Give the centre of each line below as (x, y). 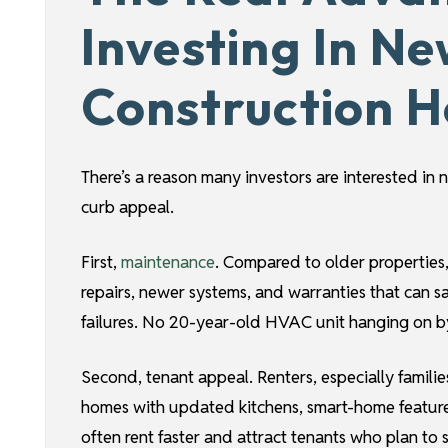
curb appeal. (127, 207)
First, (98, 262)
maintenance (167, 262)
